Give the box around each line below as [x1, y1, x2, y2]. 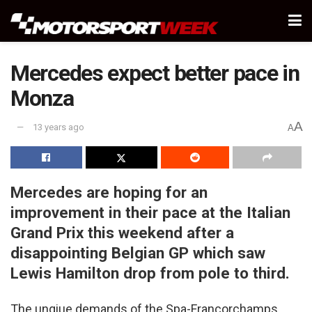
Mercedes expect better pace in [10, 60, 299, 86]
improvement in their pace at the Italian [10, 203, 290, 221]
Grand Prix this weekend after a [10, 223, 234, 242]
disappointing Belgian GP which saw [10, 243, 265, 262]
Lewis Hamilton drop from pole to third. [10, 263, 290, 282]
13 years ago [33, 122, 84, 133]
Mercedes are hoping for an [10, 182, 208, 201]
